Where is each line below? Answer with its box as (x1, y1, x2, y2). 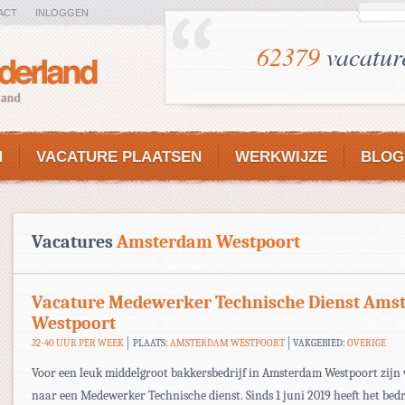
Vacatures (32, 231, 117, 252)
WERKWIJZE (235, 148, 327, 165)
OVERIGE (347, 337, 387, 349)
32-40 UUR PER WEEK (32, 337, 124, 349)
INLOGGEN (35, 7, 89, 18)
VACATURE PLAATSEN (36, 148, 202, 165)
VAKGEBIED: (293, 337, 348, 349)
